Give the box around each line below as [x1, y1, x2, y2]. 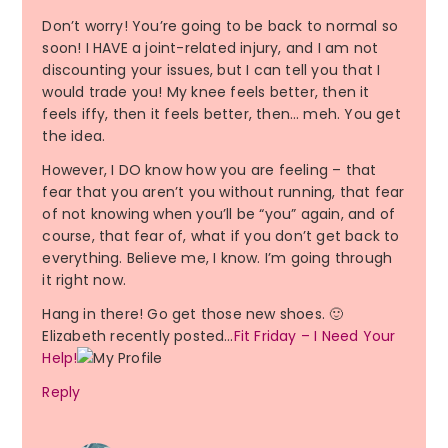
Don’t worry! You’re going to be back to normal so [42, 16, 399, 37]
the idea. [42, 126, 106, 147]
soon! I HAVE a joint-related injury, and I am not [42, 38, 379, 59]
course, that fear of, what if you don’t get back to [42, 226, 400, 247]
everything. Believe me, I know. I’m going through [42, 248, 393, 269]
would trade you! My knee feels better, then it [42, 82, 370, 103]
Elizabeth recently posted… [42, 326, 234, 347]
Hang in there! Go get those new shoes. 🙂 [42, 304, 344, 325]
